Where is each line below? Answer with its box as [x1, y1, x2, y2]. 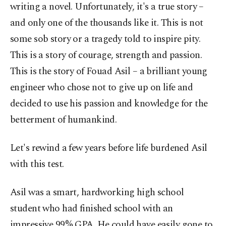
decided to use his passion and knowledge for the [10, 96, 208, 111]
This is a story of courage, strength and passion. [10, 48, 202, 63]
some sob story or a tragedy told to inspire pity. [10, 32, 201, 46]
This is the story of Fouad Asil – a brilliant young [10, 64, 207, 79]
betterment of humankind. [10, 112, 117, 127]
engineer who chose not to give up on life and [10, 80, 193, 95]
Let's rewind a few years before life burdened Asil [10, 141, 207, 155]
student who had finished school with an [10, 201, 173, 216]
